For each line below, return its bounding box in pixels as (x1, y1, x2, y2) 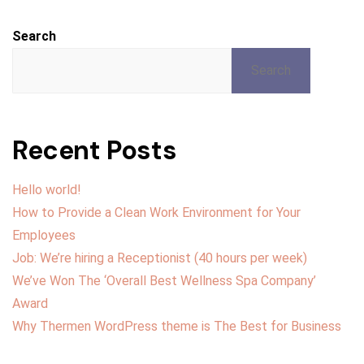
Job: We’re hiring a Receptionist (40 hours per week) (12, 250, 307, 266)
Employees (12, 227, 76, 244)
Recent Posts (12, 133, 177, 168)
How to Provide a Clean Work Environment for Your (12, 205, 301, 221)
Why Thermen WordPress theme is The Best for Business (12, 318, 341, 335)
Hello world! (12, 182, 81, 198)
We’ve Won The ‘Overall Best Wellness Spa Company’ (12, 273, 316, 289)
